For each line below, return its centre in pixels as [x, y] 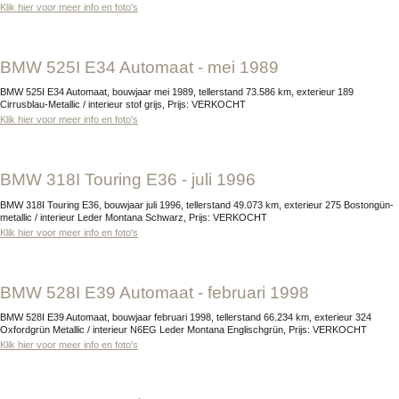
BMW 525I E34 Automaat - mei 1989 [145, 67]
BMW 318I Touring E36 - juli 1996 [134, 180]
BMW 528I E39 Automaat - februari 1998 [160, 292]
